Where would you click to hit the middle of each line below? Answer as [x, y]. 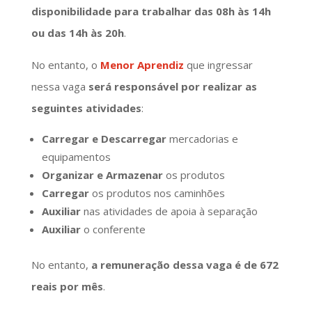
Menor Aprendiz [142, 64]
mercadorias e [202, 138]
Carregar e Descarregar [104, 138]
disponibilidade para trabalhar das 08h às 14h [151, 11]
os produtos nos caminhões [157, 193]
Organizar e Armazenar [102, 174]
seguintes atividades [86, 108]
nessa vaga [60, 86]
